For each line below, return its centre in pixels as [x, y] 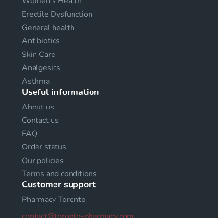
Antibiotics [41, 41]
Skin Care [39, 54]
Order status [44, 147]
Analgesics [41, 68]
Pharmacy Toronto [54, 200]
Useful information [61, 92]
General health [48, 27]
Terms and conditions [59, 174]
